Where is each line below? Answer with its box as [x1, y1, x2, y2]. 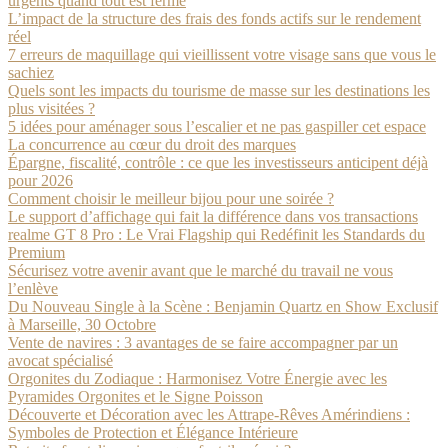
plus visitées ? [8, 100, 95, 117]
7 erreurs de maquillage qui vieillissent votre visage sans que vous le [8, 46, 436, 63]
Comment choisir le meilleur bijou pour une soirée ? [8, 190, 334, 207]
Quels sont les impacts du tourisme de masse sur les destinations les [8, 82, 430, 99]
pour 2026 [8, 172, 73, 189]
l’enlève [8, 280, 58, 297]
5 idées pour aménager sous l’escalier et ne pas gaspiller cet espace [8, 118, 426, 135]
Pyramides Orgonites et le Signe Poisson [8, 388, 263, 405]
